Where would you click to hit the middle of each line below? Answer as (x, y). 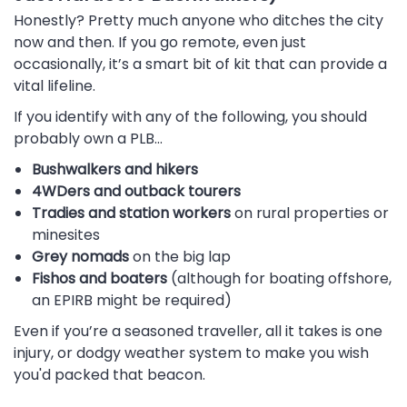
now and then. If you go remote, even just (160, 42)
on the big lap (180, 256)
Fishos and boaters (99, 278)
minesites (66, 234)
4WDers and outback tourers (136, 191)
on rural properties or (310, 213)
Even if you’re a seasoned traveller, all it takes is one (198, 331)
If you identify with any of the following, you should (190, 116)
